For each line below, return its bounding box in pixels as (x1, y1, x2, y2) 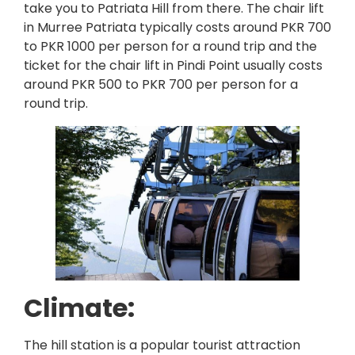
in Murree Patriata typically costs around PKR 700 (24, 17, 331, 36)
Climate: (24, 290, 135, 326)
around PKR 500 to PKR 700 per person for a (24, 74, 298, 94)
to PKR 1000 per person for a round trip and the (24, 36, 317, 55)
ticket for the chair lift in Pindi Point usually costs (24, 55, 323, 74)
